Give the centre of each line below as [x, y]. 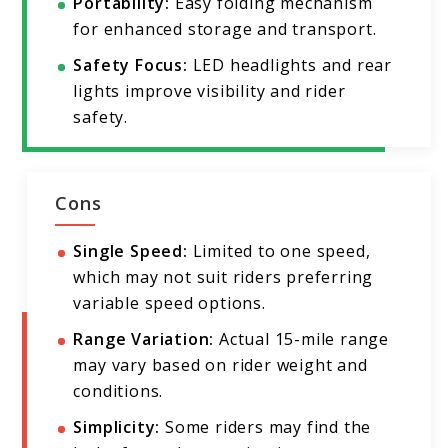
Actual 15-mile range [302, 339]
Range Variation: [144, 339]
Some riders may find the [266, 427]
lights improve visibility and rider [209, 91]
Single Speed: [130, 251]
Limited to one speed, [279, 251]
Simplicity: [117, 427]
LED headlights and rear [290, 65]
